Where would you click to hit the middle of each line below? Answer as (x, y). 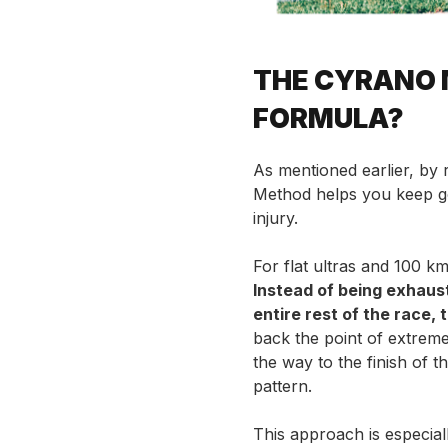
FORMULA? (328, 118)
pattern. (282, 386)
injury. (275, 218)
